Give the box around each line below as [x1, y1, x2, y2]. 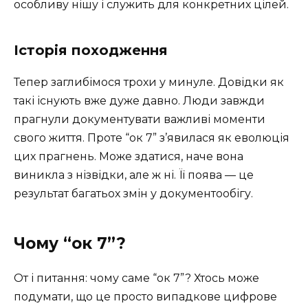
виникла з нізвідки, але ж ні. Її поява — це [14, 168, 254, 181]
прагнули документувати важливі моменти [14, 112, 265, 126]
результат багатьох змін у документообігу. [14, 186, 253, 200]
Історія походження [14, 41, 168, 58]
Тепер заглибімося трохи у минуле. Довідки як [14, 75, 284, 89]
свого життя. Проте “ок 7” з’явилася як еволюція [14, 131, 289, 144]
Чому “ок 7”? [14, 233, 126, 253]
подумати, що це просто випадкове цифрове [14, 289, 277, 303]
